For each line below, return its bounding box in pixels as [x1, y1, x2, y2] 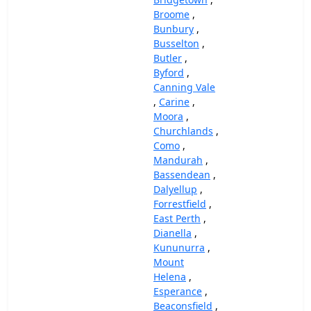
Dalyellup [153, 183, 197, 196]
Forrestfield [153, 197, 206, 210]
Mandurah [153, 153, 203, 167]
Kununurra [153, 241, 205, 254]
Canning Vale [153, 81, 215, 94]
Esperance [153, 285, 202, 298]
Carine [159, 95, 190, 108]
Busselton [153, 37, 199, 50]
